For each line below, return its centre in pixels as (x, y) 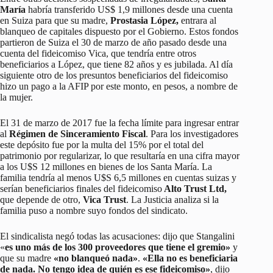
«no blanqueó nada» (94, 258)
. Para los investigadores (192, 133)
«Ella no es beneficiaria (190, 258)
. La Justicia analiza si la (172, 199)
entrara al (197, 20)
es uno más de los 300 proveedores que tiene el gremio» (118, 247)
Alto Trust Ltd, (194, 188)
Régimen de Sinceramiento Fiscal (77, 133)
